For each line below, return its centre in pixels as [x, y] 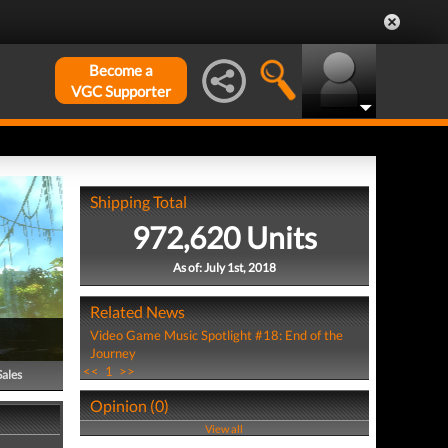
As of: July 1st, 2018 [224, 267]
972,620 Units [224, 237]
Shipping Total [138, 201]
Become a [121, 70]
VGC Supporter [121, 91]
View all [224, 428]
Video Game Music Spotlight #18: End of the [216, 335]
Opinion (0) [129, 405]
